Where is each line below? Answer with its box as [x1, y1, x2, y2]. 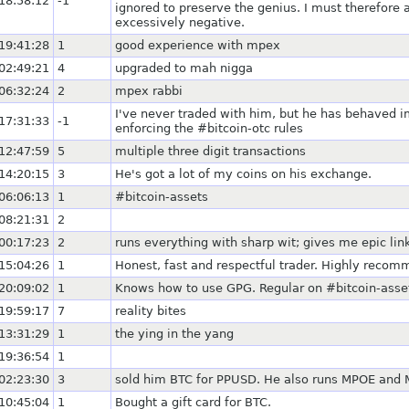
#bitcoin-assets [115, 189, 208, 204]
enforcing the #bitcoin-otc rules [115, 121, 303, 135]
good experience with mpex [115, 37, 280, 52]
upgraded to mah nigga [115, 60, 253, 75]
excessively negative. [115, 15, 245, 29]
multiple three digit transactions [115, 143, 306, 158]
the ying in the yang [115, 326, 234, 341]
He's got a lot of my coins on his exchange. [115, 166, 372, 181]
